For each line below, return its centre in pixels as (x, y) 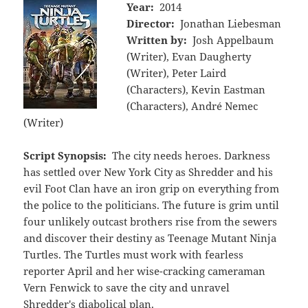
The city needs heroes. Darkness (191, 155)
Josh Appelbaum (233, 40)
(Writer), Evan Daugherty (189, 56)
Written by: (157, 40)
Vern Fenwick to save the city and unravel (127, 287)
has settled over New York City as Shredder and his (148, 172)
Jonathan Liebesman (230, 23)
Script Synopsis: (65, 155)
